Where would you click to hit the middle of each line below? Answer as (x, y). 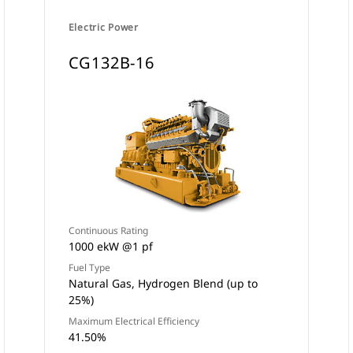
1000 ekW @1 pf (110, 246)
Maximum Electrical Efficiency (134, 321)
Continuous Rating (108, 230)
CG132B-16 (111, 63)
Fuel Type (89, 268)
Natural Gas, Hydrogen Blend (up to (163, 283)
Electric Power (103, 27)
